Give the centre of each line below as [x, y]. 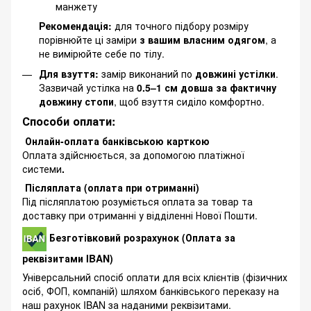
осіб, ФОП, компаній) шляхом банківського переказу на [151, 291]
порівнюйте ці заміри [89, 40]
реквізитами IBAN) [68, 259]
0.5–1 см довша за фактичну [207, 87]
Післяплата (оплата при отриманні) [111, 188]
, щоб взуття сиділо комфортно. [189, 101]
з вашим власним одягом [202, 40]
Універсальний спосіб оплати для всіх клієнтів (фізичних [155, 277]
